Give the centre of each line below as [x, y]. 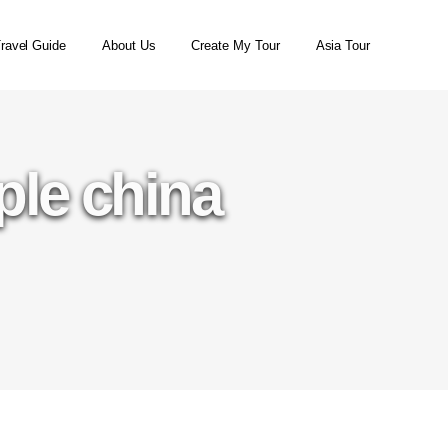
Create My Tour [235, 45]
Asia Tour [342, 45]
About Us [129, 45]
